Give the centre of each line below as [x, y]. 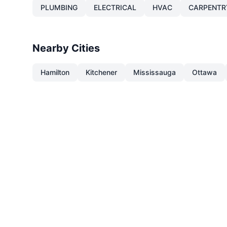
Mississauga [155, 72]
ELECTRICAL [115, 7]
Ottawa [204, 72]
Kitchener [101, 72]
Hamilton [55, 72]
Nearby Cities [66, 48]
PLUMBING [59, 7]
